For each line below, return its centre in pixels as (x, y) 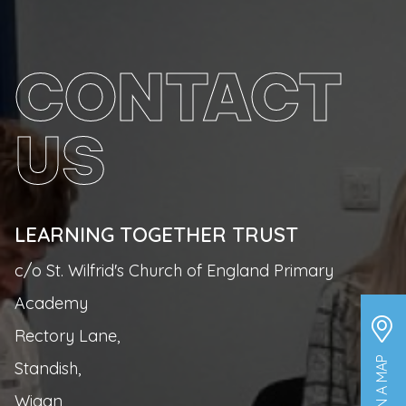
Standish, (48, 368)
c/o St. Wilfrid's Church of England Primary (174, 271)
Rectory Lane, (67, 336)
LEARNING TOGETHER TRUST (156, 235)
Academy (51, 303)
